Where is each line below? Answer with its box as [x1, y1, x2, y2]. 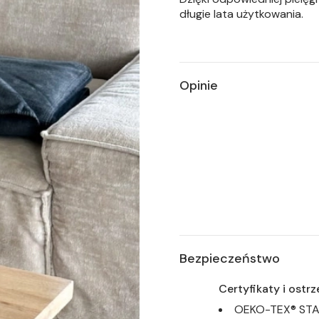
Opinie [179, 77, 218, 95]
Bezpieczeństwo [179, 250, 280, 268]
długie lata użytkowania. [179, 6, 303, 22]
